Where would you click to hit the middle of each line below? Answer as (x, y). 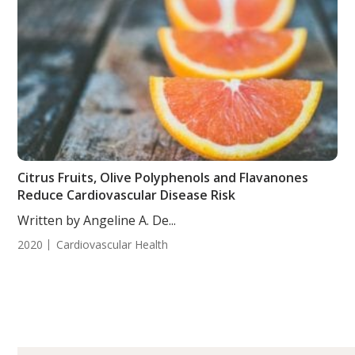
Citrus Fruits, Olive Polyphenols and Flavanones (163, 177)
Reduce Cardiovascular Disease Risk (127, 195)
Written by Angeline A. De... (97, 220)
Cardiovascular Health (113, 244)
